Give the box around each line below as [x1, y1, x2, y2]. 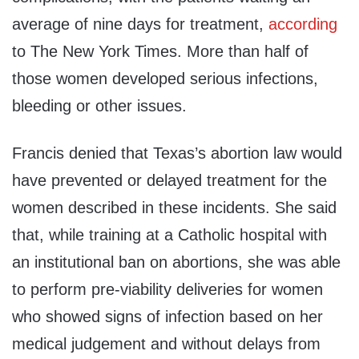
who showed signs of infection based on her [12, 308, 323, 326]
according [268, 15, 337, 34]
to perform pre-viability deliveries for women [12, 280, 323, 299]
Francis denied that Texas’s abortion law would [12, 144, 342, 163]
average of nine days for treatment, [12, 15, 268, 34]
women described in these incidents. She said [12, 199, 337, 217]
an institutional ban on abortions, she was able [12, 253, 341, 272]
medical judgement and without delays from [12, 335, 321, 353]
